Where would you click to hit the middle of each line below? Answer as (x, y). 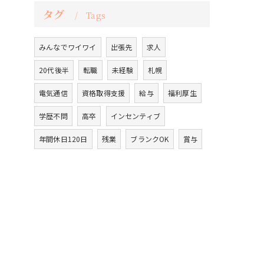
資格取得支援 (104, 93)
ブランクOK (150, 138)
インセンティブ (136, 115)
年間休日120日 (63, 138)
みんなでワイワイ (68, 47)
